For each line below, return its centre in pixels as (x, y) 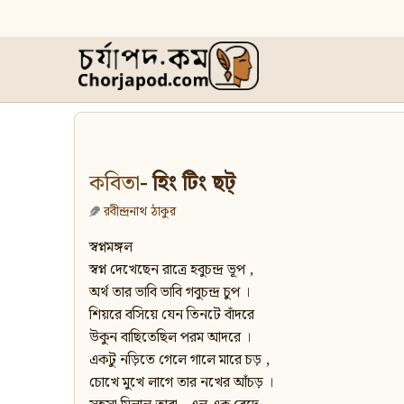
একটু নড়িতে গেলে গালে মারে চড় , (179, 361)
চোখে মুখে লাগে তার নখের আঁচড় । (181, 383)
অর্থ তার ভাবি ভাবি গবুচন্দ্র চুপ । (170, 293)
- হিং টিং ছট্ (188, 184)
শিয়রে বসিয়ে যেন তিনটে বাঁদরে (172, 316)
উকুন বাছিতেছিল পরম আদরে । (170, 338)
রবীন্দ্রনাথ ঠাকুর (140, 212)
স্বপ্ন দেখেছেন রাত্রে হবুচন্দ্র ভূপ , (171, 271)
